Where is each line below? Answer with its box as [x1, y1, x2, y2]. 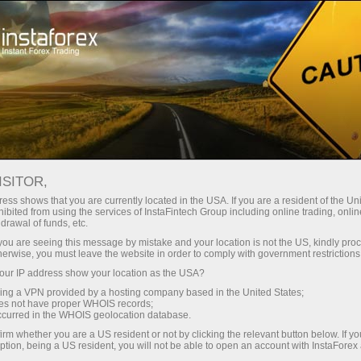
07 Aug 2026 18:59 [78, 226, 188, 245]
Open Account [64, 14, 138, 30]
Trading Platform [209, 14, 294, 30]
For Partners [211, 71, 278, 89]
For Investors [101, 71, 172, 89]
